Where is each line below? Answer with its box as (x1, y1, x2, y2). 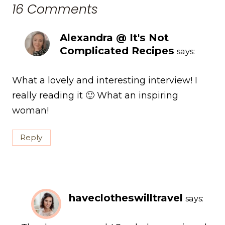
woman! (12, 104, 49, 116)
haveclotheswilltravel (69, 191, 183, 204)
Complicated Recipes (60, 44, 174, 57)
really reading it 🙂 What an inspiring (12, 89, 178, 101)
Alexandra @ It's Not (60, 31, 169, 44)
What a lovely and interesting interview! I (12, 74, 197, 86)
